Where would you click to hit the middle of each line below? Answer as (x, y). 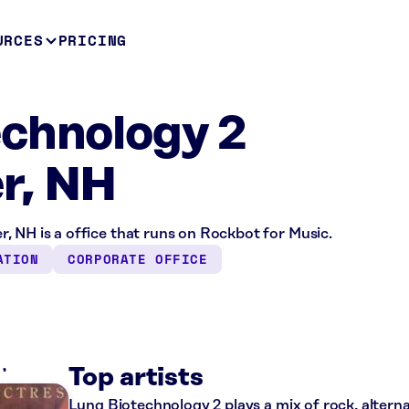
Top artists (136, 378)
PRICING (93, 40)
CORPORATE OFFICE (138, 259)
